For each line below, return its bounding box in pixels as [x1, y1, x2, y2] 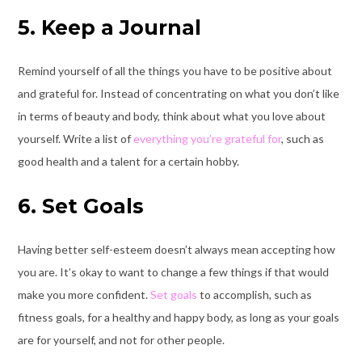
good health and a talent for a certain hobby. [17, 154, 239, 168]
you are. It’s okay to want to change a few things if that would [17, 264, 329, 279]
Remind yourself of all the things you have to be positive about [17, 63, 332, 78]
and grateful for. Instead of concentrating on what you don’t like [17, 86, 339, 100]
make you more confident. [17, 287, 150, 301]
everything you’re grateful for [133, 131, 281, 145]
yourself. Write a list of [17, 131, 133, 145]
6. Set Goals [17, 193, 144, 218]
